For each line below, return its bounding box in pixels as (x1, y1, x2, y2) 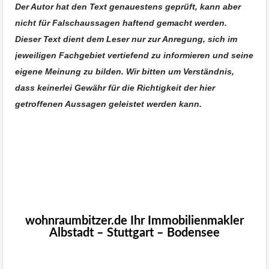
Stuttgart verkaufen (98, 198, 171, 207)
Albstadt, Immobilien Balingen (15, 159, 127, 169)
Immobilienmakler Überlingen (15, 115, 126, 125)
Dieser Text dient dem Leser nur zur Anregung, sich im (15, 34, 237, 44)
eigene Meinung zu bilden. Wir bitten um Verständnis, (15, 66, 234, 76)
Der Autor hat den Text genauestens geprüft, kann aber (15, 1, 241, 11)
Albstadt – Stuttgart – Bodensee (49, 226, 220, 239)
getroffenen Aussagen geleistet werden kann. (15, 98, 202, 109)
